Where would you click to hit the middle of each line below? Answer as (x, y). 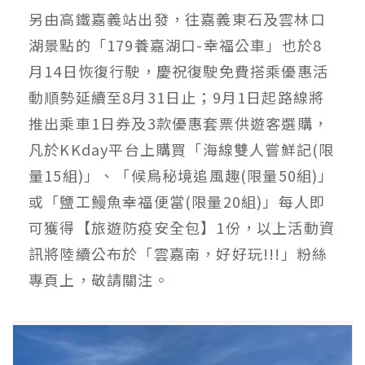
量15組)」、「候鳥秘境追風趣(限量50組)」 (181, 176)
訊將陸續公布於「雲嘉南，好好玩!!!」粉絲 (178, 254)
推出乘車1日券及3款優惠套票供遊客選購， (179, 123)
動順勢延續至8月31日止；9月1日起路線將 (177, 97)
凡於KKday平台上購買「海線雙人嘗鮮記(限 (182, 150)
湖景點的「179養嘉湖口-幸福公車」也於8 (176, 45)
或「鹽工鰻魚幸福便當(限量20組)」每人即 (177, 202)
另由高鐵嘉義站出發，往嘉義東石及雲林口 (177, 19)
